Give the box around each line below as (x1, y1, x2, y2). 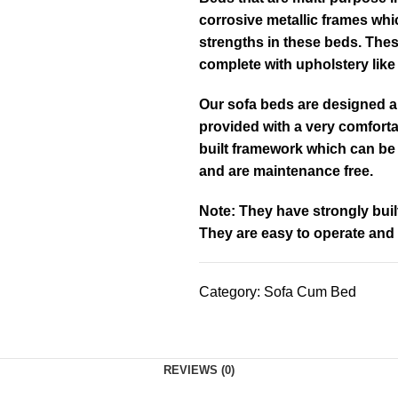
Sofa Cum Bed (264, 284, 356, 299)
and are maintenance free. (199, 163, 373, 179)
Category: (199, 284, 260, 299)
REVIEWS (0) (163, 363, 235, 377)
